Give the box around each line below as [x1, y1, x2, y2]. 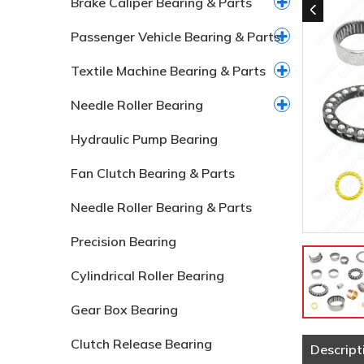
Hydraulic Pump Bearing [71, 131, 218, 147]
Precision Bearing [71, 233, 176, 249]
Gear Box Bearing [71, 301, 178, 318]
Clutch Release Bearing [71, 336, 212, 352]
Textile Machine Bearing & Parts [71, 63, 266, 79]
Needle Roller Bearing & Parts [71, 199, 252, 215]
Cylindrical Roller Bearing [71, 267, 224, 284]
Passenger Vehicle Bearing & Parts [71, 28, 280, 45]
